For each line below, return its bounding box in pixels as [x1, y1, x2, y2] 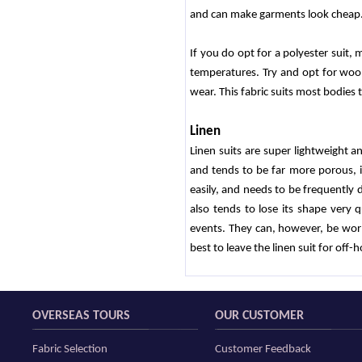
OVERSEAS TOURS [32, 309, 130, 322]
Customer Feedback [214, 343, 311, 356]
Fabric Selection [32, 343, 107, 356]
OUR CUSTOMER [214, 309, 304, 322]
